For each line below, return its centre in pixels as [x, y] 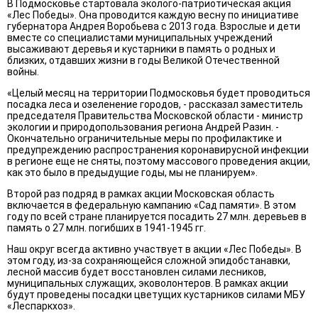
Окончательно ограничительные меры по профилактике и [144, 139]
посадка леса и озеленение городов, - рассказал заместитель [155, 105]
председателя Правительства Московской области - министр [155, 116]
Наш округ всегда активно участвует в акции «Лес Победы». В [154, 250]
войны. [23, 72]
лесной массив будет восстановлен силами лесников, [137, 272]
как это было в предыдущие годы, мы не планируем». [132, 173]
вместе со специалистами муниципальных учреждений [140, 38]
